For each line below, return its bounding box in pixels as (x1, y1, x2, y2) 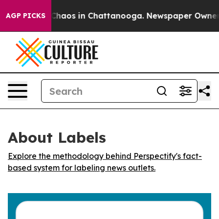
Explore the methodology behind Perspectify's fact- (8, 151, 202, 161)
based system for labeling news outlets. (8, 163, 155, 173)
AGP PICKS (6, 11, 45, 20)
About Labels (8, 128, 106, 147)
